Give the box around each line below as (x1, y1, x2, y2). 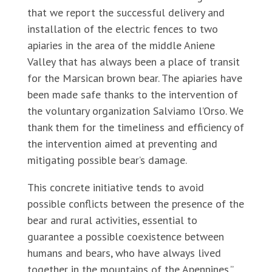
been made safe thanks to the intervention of (27, 87, 238, 101)
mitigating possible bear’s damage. (27, 153, 187, 167)
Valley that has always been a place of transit (27, 55, 240, 69)
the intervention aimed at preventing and (27, 137, 217, 151)
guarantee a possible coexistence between (27, 229, 224, 243)
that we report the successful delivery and (27, 5, 225, 19)
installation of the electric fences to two (27, 22, 218, 36)
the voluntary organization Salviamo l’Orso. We (27, 104, 243, 118)
